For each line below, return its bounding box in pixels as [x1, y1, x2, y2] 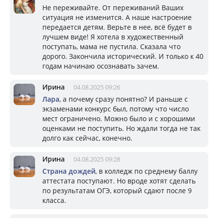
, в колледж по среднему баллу [95, 166, 198, 176]
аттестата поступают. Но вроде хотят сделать [42, 176, 196, 185]
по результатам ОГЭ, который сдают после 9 [42, 185, 192, 195]
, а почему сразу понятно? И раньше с [59, 94, 188, 104]
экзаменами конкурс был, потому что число [42, 104, 189, 113]
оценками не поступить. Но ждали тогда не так [42, 123, 200, 133]
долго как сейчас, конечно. [42, 133, 132, 143]
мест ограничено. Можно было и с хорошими [42, 113, 195, 123]
